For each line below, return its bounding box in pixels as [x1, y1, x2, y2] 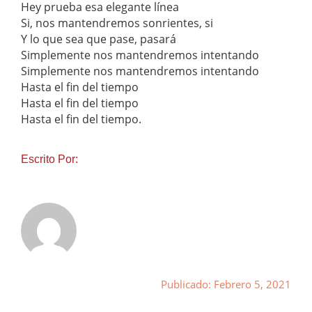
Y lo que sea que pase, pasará [21, 31, 176, 47]
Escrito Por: [21, 153, 78, 166]
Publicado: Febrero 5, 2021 [161, 277, 291, 292]
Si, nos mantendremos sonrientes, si [21, 15, 213, 31]
